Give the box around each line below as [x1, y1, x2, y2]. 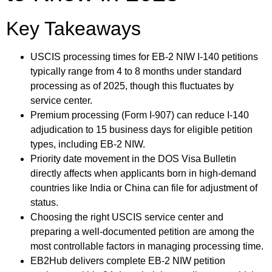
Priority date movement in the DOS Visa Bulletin [30, 153, 236, 164]
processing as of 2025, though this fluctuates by [30, 80, 234, 91]
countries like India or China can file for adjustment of [30, 182, 257, 193]
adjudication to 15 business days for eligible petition [30, 124, 253, 135]
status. [30, 197, 58, 208]
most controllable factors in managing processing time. [30, 240, 263, 251]
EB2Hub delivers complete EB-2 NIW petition [30, 255, 225, 266]
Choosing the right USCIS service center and [30, 211, 223, 222]
